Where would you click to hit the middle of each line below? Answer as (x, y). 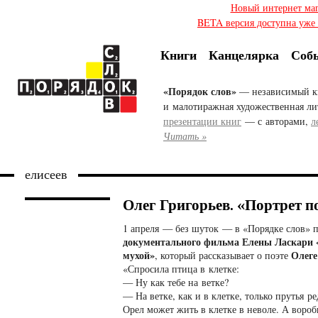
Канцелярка (244, 55)
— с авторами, (276, 121)
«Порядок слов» (200, 92)
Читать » (185, 136)
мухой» (139, 255)
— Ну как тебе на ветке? (176, 282)
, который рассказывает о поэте (223, 255)
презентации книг (202, 121)
